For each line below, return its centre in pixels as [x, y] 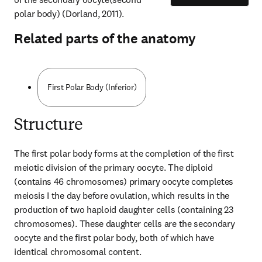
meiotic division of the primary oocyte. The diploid [113, 167]
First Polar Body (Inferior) [92, 87]
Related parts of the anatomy [105, 39]
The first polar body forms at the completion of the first [124, 153]
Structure [49, 126]
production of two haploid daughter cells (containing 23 [124, 209]
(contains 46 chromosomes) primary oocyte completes [124, 181]
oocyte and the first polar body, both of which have [114, 237]
